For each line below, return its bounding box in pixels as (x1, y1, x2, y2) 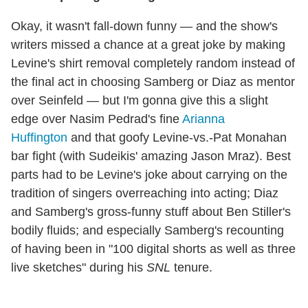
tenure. (170, 260, 212, 274)
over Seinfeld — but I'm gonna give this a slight (11, 93, 268, 107)
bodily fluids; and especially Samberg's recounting (11, 223, 284, 237)
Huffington (11, 130, 67, 144)
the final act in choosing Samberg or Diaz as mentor (11, 74, 295, 89)
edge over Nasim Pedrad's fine (11, 111, 182, 126)
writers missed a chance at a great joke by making (11, 37, 285, 52)
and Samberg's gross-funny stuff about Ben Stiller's (11, 204, 291, 219)
